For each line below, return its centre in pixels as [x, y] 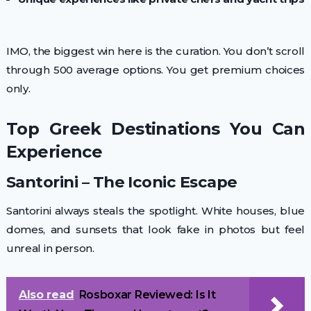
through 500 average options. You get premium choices [155, 70]
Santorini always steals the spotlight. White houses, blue [155, 211]
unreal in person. [50, 249]
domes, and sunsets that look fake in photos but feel [155, 230]
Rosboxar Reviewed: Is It [147, 295]
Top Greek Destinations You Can [155, 129]
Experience [54, 152]
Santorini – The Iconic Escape [121, 182]
